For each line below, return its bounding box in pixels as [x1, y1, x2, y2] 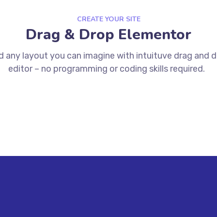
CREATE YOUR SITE [77, 15, 140, 24]
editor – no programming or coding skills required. [8, 63, 205, 75]
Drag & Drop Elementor [26, 25, 191, 45]
